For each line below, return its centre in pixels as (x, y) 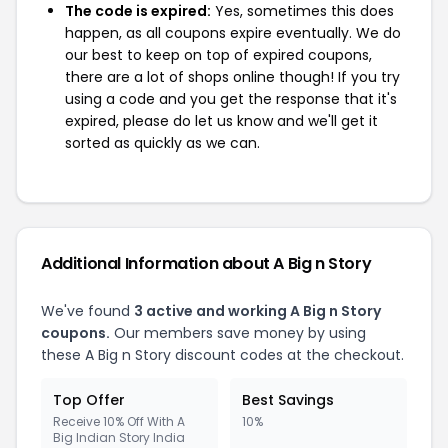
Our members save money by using (238, 333)
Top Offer (89, 400)
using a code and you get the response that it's (231, 99)
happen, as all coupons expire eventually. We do (233, 33)
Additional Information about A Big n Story (206, 263)
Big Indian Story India (119, 437)
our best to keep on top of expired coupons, (218, 55)
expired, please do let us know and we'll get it (221, 121)
